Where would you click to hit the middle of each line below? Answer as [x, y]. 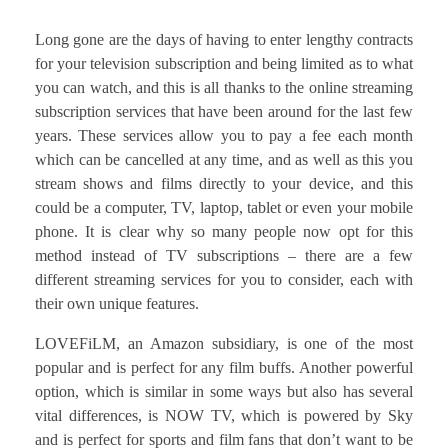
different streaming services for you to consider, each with [224, 279]
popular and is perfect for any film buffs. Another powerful [224, 367]
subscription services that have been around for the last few [224, 111]
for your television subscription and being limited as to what [224, 63]
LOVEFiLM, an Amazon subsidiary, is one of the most [224, 343]
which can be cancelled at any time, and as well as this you [224, 159]
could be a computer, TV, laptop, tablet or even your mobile [224, 207]
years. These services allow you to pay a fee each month [224, 135]
